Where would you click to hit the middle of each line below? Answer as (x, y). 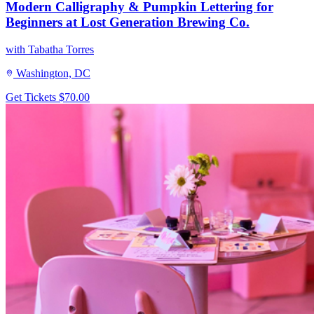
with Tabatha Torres (50, 49)
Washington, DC (53, 73)
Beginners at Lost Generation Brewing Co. (128, 22)
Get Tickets (32, 97)
